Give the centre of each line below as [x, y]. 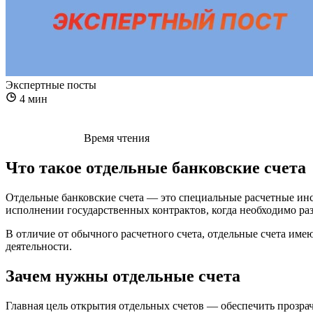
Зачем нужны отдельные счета [123, 276]
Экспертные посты [51, 85]
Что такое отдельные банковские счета [156, 167]
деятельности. [39, 246]
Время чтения [117, 138]
